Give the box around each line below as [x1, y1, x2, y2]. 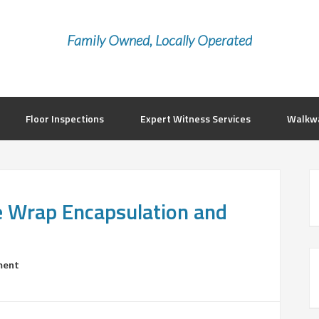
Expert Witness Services [140, 111, 251, 126]
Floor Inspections [26, 111, 104, 126]
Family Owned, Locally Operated [67, 31, 252, 48]
